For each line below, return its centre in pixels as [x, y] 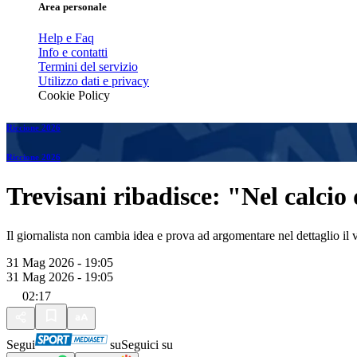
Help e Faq [66, 38]
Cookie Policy [74, 96]
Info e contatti [73, 53]
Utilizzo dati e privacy [94, 81]
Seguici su [147, 344]
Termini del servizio [88, 67]
